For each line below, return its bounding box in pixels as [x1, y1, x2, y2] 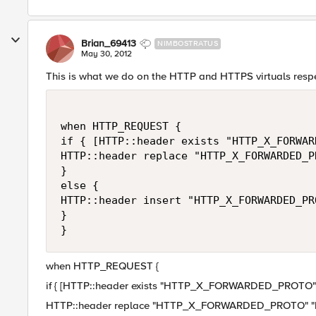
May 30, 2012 [81, 49, 132, 59]
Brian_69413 [81, 37, 136, 49]
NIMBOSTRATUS [157, 39, 218, 48]
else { [61, 179, 99, 192]
